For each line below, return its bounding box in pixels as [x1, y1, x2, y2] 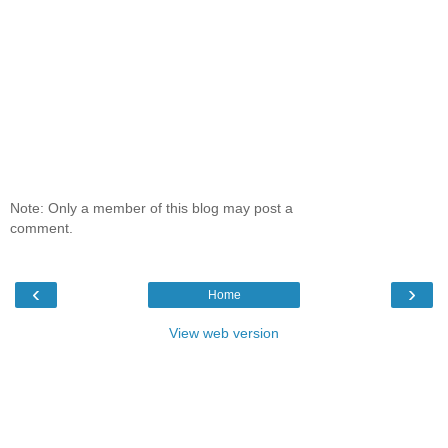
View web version [169, 324, 279, 341]
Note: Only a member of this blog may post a [10, 199, 293, 216]
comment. [10, 219, 73, 236]
